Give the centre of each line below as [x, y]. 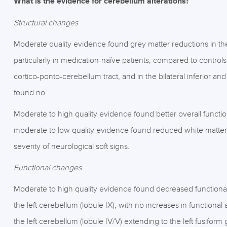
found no [29, 93]
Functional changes [47, 168]
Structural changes [46, 23]
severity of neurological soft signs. [71, 146]
